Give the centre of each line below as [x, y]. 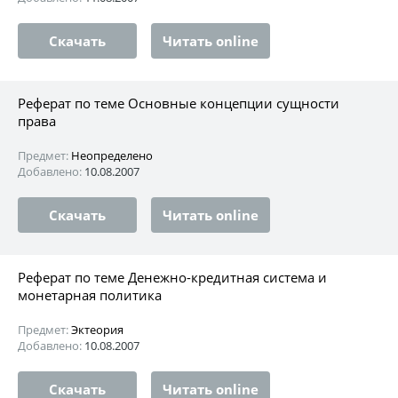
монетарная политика [90, 295]
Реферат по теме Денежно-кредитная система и [172, 277]
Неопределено [112, 155]
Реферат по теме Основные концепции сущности [179, 103]
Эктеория [97, 329]
